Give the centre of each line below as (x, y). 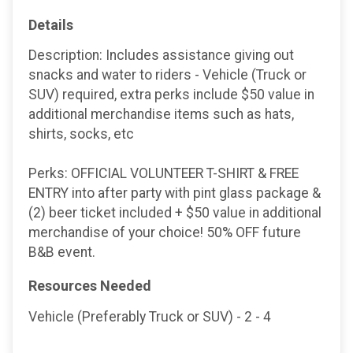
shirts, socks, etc (81, 134)
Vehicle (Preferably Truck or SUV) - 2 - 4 (150, 316)
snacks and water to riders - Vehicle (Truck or (167, 75)
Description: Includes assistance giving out (161, 56)
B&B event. (62, 253)
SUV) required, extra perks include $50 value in (171, 95)
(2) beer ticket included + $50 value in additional (175, 213)
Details (51, 24)
